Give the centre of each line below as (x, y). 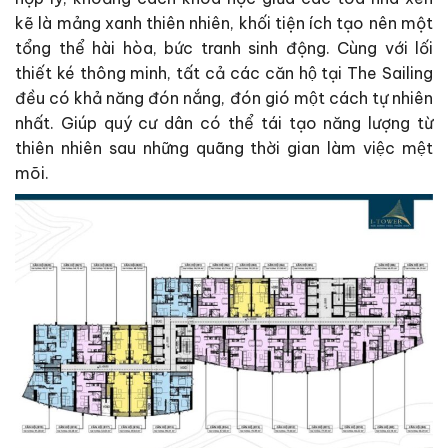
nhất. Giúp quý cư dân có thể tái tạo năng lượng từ (224, 123)
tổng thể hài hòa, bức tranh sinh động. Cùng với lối (224, 48)
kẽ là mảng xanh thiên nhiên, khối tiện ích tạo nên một (224, 23)
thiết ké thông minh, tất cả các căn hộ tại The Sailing (224, 73)
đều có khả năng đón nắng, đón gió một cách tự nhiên (224, 98)
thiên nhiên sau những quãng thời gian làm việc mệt (224, 148)
